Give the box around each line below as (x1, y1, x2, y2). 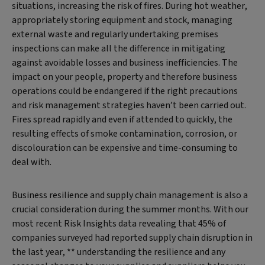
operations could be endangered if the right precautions (12, 85, 238, 98)
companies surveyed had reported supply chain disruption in (12, 231, 253, 244)
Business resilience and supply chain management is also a (12, 189, 248, 202)
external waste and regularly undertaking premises (12, 28, 218, 41)
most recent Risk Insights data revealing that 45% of (12, 217, 226, 230)
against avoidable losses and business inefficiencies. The (12, 56, 238, 69)
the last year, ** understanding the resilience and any (12, 245, 225, 258)
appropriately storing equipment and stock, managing (12, 14, 232, 27)
